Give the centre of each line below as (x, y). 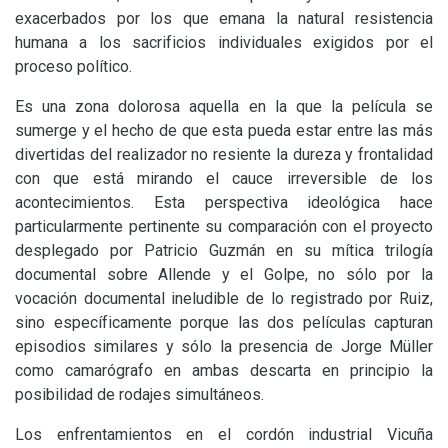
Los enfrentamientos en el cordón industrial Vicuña (224, 434)
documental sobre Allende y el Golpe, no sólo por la (224, 274)
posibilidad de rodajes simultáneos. (139, 394)
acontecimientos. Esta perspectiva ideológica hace (224, 202)
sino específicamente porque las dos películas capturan (224, 322)
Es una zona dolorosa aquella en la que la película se (224, 106)
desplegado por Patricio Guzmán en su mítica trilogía (224, 250)
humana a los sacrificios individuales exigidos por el (224, 42)
